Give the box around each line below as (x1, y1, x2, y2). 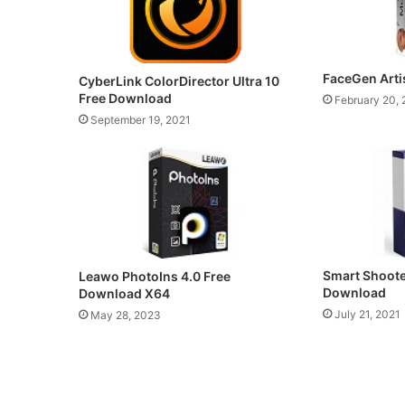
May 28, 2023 (90, 307, 161, 322)
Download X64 (79, 285, 170, 301)
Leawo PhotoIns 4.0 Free (79, 268, 231, 284)
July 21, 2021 (334, 307, 400, 322)
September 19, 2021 (90, 112, 191, 127)
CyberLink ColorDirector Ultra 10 (79, 72, 279, 89)
